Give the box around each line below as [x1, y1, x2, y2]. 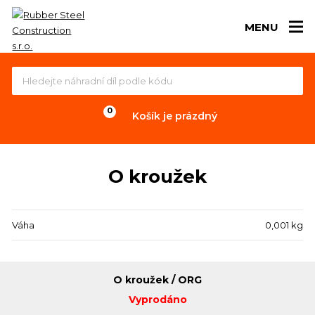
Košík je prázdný [131, 110, 217, 122]
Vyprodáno [128, 293, 187, 306]
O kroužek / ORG [113, 274, 202, 286]
